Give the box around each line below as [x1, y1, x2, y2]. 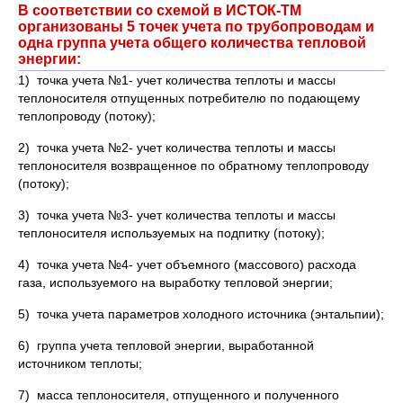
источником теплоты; [18, 356, 142, 371]
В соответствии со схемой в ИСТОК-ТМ [18, 3, 301, 18]
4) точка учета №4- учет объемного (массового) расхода [18, 257, 356, 272]
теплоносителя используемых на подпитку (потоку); [18, 226, 325, 240]
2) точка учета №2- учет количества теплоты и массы [18, 140, 336, 155]
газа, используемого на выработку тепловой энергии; [18, 275, 333, 290]
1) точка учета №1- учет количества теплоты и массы [18, 73, 336, 87]
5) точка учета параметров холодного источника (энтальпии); [18, 307, 384, 321]
